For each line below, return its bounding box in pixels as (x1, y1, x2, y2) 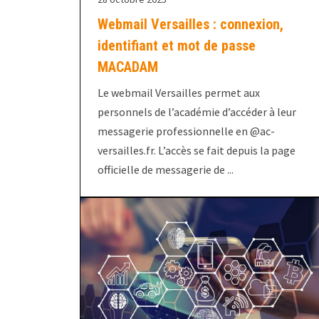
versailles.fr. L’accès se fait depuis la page (98, 143, 296, 158)
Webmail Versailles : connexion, (98, 16, 283, 33)
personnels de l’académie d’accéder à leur (98, 105, 296, 120)
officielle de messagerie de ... (98, 162, 234, 177)
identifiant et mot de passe (98, 37, 256, 55)
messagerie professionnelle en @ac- (98, 124, 275, 139)
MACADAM (98, 58, 158, 76)
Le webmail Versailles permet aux (98, 85, 260, 100)
